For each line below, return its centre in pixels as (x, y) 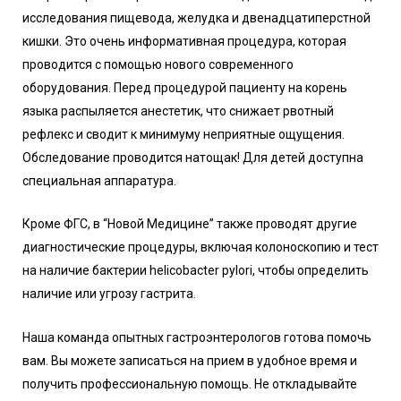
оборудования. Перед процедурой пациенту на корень (185, 88)
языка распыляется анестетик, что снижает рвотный (178, 111)
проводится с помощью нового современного (158, 64)
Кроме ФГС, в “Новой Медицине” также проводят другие (190, 224)
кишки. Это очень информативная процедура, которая (184, 41)
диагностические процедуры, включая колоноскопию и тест (200, 247)
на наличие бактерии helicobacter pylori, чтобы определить (196, 271)
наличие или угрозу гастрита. (109, 294)
